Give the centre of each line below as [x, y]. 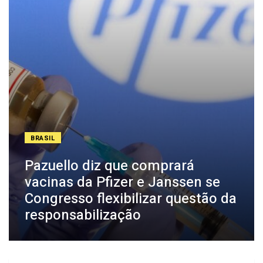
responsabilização [83, 215]
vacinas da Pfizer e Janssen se [122, 183]
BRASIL [43, 139]
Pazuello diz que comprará [109, 166]
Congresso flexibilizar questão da [131, 199]
